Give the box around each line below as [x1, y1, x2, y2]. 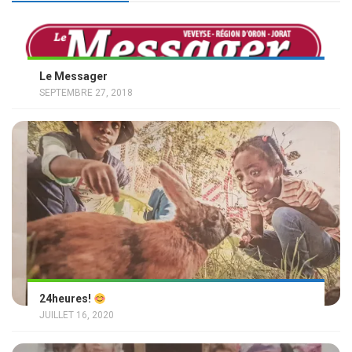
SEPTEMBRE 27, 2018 [39, 87, 133, 99]
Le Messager [39, 70, 108, 83]
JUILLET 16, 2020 [39, 310, 114, 321]
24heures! [39, 292, 93, 306]
